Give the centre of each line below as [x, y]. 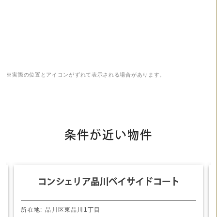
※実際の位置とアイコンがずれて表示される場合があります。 [86, 75]
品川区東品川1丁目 [73, 210]
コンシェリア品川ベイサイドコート [109, 182]
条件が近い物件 [108, 135]
